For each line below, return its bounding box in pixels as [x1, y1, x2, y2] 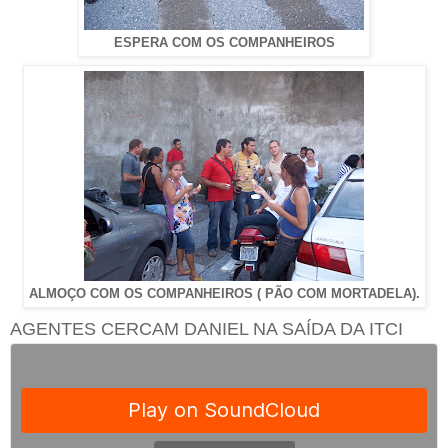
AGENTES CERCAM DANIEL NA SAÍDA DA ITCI [10, 318, 403, 339]
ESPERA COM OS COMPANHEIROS [113, 35, 335, 50]
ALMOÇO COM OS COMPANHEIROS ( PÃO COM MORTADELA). [28, 286, 420, 301]
